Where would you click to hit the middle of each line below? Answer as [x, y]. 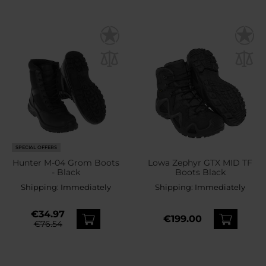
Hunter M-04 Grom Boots [66, 162]
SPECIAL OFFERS [36, 148]
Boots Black [200, 172]
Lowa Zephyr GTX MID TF [200, 162]
